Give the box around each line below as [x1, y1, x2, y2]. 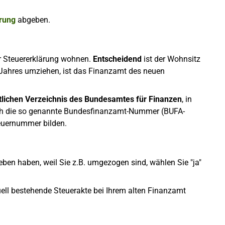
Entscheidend [93, 54, 142, 64]
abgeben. [16, 15, 50, 25]
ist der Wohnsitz [142, 54, 200, 64]
